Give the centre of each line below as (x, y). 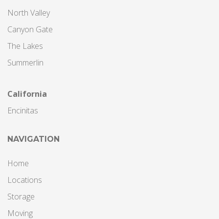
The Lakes (25, 46)
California (27, 94)
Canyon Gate (30, 29)
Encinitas (23, 110)
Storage (21, 197)
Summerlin (25, 63)
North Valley (29, 13)
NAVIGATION (33, 139)
